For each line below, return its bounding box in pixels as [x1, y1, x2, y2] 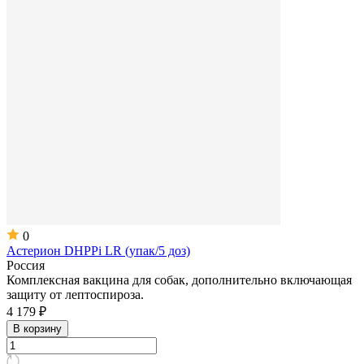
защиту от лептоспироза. [6, 287, 144, 301]
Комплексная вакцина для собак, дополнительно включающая [6, 272, 352, 287]
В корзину [13, 322, 62, 335]
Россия [6, 258, 45, 272]
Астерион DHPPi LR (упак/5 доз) [6, 243, 190, 258]
